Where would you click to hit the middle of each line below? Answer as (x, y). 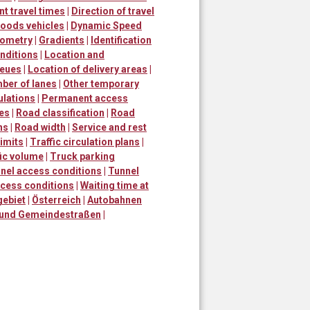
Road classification (60, 112)
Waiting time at (115, 185)
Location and (74, 54)
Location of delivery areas (88, 69)
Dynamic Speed (106, 25)
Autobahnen (115, 200)
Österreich (56, 200)
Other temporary (101, 83)
